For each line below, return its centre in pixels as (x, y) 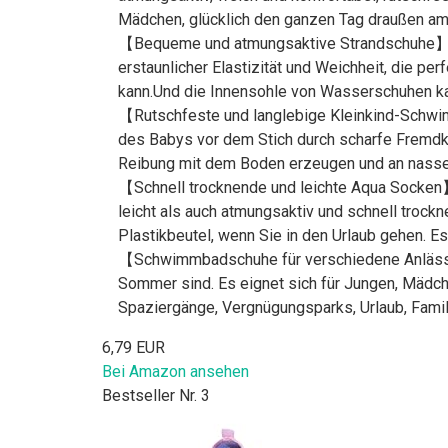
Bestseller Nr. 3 (156, 395)
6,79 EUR (133, 347)
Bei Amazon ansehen (175, 371)
